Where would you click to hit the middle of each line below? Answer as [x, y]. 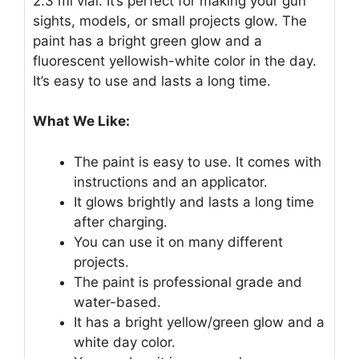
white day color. [125, 342]
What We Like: [81, 121]
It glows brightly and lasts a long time [194, 202]
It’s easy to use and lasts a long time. [152, 81]
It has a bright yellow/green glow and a [199, 322]
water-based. [117, 302]
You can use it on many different [178, 242]
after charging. [121, 222]
